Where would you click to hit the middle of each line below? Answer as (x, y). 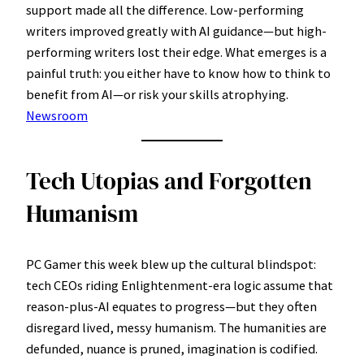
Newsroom (57, 116)
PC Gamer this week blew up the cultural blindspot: (171, 264)
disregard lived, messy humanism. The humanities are (176, 327)
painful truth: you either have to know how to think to (178, 74)
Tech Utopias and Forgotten (169, 181)
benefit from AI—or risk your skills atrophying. (157, 95)
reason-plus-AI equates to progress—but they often (171, 306)
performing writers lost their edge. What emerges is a (176, 52)
